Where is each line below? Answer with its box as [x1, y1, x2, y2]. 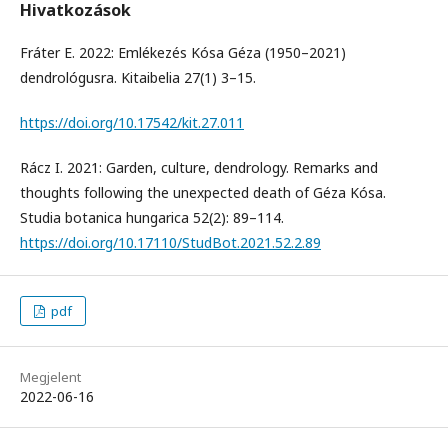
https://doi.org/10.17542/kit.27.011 [20, 113, 244, 133]
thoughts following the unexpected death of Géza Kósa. [20, 183, 386, 203]
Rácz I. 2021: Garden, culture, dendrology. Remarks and [20, 158, 378, 178]
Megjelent [20, 368, 81, 387]
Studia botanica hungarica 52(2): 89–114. [20, 208, 284, 228]
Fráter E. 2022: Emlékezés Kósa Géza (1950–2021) [20, 43, 346, 63]
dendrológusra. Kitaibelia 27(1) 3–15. [20, 68, 256, 88]
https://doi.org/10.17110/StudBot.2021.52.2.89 [20, 233, 321, 253]
